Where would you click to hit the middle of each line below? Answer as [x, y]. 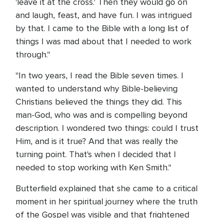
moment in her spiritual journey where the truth [107, 201]
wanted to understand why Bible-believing [97, 89]
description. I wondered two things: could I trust [107, 128]
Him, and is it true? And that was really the [97, 141]
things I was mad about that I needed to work [104, 41]
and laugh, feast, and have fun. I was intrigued [104, 15]
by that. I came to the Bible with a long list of [102, 28]
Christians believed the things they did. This [99, 102]
